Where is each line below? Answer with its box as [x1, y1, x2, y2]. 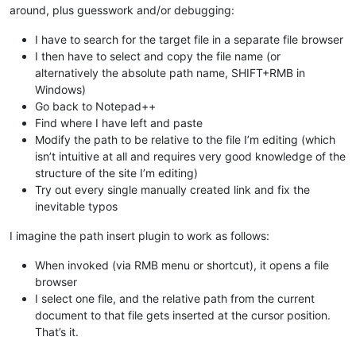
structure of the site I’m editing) [35, 166, 198, 180]
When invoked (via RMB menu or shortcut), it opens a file [35, 258, 329, 273]
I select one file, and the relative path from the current [35, 292, 315, 306]
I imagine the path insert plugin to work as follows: [10, 229, 269, 243]
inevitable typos [35, 199, 118, 214]
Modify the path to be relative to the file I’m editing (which [35, 133, 335, 147]
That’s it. [35, 325, 79, 339]
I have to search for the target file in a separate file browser [35, 33, 343, 47]
